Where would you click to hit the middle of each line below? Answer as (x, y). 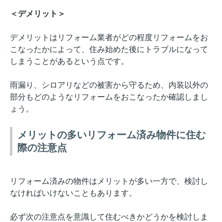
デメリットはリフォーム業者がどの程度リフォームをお (109, 38)
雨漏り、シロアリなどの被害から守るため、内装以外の (109, 85)
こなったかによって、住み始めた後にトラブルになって (109, 50)
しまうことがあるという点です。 (69, 61)
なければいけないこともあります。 (73, 193)
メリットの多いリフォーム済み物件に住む (111, 135)
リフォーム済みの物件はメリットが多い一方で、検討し (109, 181)
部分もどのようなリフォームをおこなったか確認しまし (109, 97)
